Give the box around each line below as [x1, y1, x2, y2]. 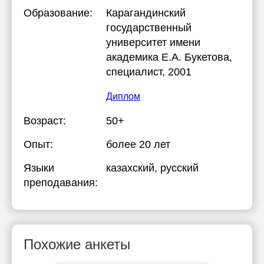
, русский [154, 162, 199, 174]
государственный [106, 22, 192, 34]
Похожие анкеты [24, 236, 130, 252]
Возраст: [24, 115, 66, 127]
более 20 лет [106, 138, 170, 150]
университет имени [106, 37, 200, 48]
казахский [106, 162, 154, 174]
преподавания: [24, 177, 98, 189]
